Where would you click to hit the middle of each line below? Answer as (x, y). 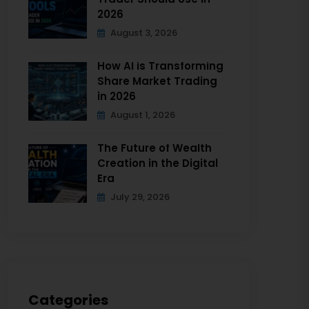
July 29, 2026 (139, 197)
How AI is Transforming (160, 66)
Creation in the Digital (158, 163)
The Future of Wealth (154, 148)
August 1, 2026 (142, 115)
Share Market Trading (157, 81)
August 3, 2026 (143, 33)
